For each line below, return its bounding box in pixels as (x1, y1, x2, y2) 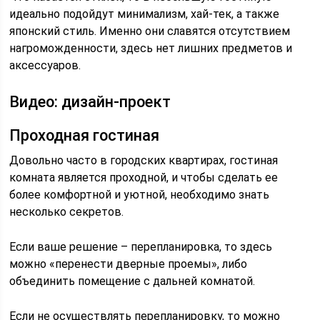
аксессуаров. (9, 59, 81, 72)
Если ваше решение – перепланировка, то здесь (9, 240, 273, 254)
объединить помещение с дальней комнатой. (9, 274, 256, 288)
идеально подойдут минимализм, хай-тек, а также (9, 7, 280, 21)
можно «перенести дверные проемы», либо (9, 257, 248, 271)
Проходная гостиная (9, 126, 160, 144)
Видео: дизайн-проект (9, 93, 171, 111)
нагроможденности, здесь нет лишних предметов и (9, 41, 293, 55)
